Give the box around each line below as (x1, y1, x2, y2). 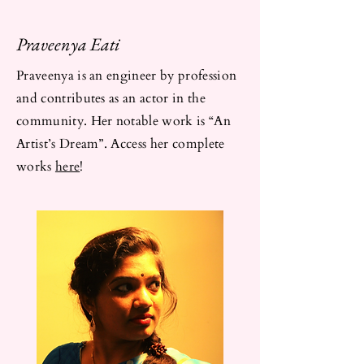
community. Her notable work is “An (16, 111, 231, 130)
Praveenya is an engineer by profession (16, 66, 237, 84)
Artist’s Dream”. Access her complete (16, 134, 225, 153)
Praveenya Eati (16, 32, 119, 56)
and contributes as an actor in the (16, 89, 206, 107)
